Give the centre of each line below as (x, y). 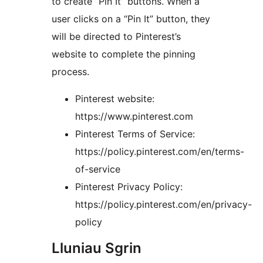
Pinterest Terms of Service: (135, 134)
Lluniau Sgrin (97, 248)
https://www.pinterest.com (134, 117)
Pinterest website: (115, 99)
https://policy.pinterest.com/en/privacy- (163, 205)
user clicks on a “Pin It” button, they (131, 19)
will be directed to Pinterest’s (116, 37)
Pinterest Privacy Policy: (129, 187)
